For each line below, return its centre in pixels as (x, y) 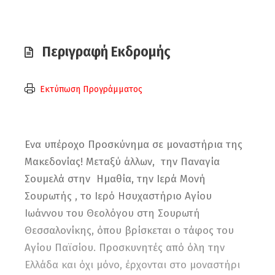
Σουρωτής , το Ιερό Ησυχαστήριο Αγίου (118, 196)
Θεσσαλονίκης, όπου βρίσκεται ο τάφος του (129, 230)
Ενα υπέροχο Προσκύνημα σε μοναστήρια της (135, 145)
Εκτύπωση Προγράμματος (91, 89)
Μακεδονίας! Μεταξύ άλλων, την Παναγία (122, 162)
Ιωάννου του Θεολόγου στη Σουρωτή (112, 213)
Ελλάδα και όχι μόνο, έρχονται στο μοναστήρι (132, 265)
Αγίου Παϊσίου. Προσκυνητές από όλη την (125, 248)
